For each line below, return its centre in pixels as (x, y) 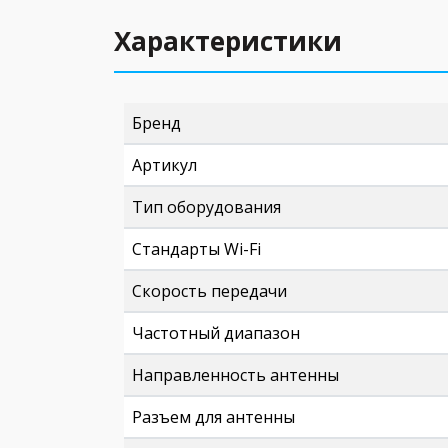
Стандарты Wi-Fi (196, 249)
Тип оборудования (206, 207)
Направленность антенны (235, 375)
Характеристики (228, 41)
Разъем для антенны (213, 417)
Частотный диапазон (216, 333)
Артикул (164, 165)
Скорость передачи (209, 291)
